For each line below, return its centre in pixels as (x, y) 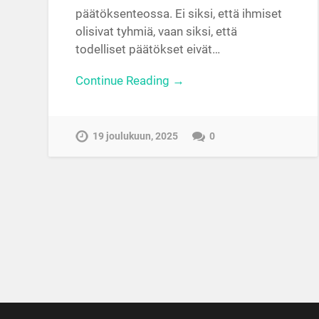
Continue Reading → (130, 80)
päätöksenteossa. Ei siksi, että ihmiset (179, 13)
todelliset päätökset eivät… (148, 49)
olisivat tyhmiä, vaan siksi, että (157, 31)
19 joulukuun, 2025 (136, 137)
